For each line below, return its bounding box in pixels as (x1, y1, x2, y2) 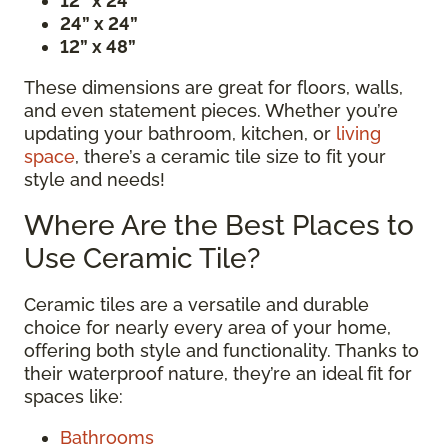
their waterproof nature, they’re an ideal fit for (24, 362, 412, 384)
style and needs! (24, 168, 165, 190)
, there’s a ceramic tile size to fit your (75, 145, 386, 167)
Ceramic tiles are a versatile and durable (24, 293, 369, 315)
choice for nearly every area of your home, (24, 316, 391, 338)
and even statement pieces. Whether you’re (24, 99, 398, 121)
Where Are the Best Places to (24, 208, 414, 242)
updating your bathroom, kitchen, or (24, 122, 336, 144)
